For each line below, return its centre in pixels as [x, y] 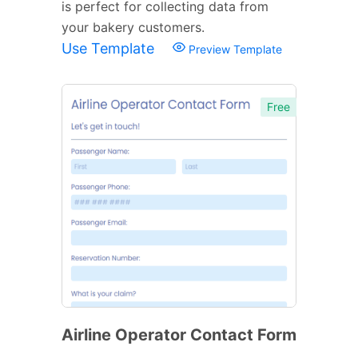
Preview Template [234, 49]
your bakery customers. [133, 27]
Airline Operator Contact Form [179, 334]
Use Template [110, 48]
